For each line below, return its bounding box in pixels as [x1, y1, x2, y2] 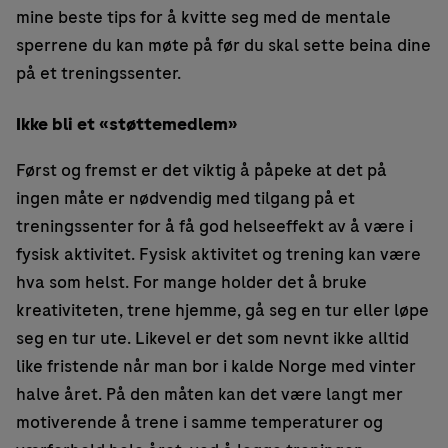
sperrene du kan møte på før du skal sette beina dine [16, 33, 431, 58]
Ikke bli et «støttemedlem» [16, 112, 237, 137]
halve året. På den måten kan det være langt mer [16, 382, 403, 407]
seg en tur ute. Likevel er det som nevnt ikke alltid [16, 326, 409, 351]
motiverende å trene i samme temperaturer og [16, 410, 383, 435]
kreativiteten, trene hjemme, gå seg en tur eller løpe [16, 298, 429, 323]
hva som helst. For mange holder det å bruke [16, 270, 367, 295]
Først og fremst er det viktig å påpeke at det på [16, 158, 387, 183]
